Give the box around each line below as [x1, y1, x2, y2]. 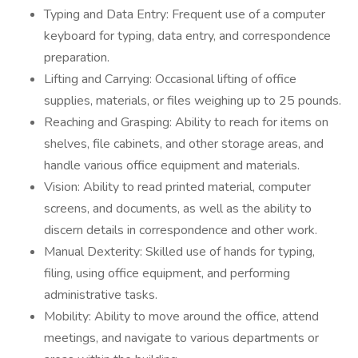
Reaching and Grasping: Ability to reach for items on [44, 113, 328, 131]
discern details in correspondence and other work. [44, 221, 317, 239]
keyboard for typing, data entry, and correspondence [44, 27, 331, 45]
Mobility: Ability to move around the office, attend [44, 308, 319, 325]
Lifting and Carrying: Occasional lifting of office [44, 70, 296, 88]
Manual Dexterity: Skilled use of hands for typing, [44, 243, 315, 261]
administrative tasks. [44, 286, 157, 304]
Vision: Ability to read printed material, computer [44, 178, 311, 196]
